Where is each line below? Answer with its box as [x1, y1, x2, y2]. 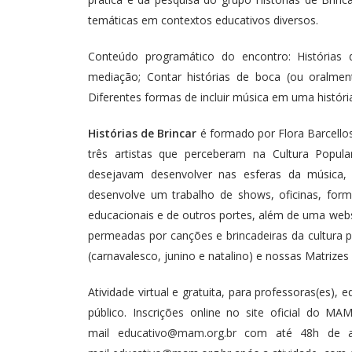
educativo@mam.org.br [117, 325, 236, 341]
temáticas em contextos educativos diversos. [88, 13, 318, 28]
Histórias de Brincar [88, 126, 200, 141]
